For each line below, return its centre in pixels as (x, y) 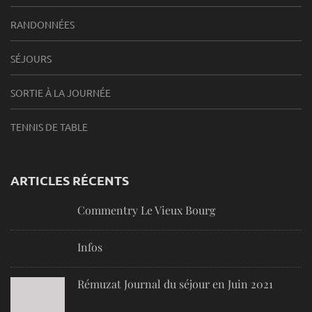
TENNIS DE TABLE (49, 127)
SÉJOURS (31, 59)
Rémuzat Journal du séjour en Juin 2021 (175, 284)
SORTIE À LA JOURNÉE (61, 93)
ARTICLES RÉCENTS (70, 180)
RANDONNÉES (42, 25)
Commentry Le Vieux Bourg (146, 210)
